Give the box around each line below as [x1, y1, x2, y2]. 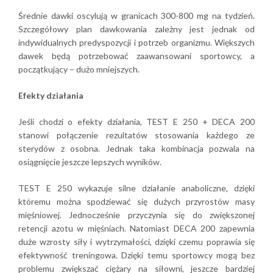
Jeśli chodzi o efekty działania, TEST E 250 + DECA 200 [18, 116, 255, 127]
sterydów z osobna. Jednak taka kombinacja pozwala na [18, 143, 255, 154]
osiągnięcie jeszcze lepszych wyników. [18, 156, 161, 167]
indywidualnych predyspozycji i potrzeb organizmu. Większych [18, 37, 255, 48]
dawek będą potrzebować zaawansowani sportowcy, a [18, 50, 255, 61]
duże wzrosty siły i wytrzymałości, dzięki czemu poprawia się [18, 236, 255, 247]
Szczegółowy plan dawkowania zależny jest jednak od [18, 23, 255, 34]
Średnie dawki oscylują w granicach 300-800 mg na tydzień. [18, 10, 255, 21]
